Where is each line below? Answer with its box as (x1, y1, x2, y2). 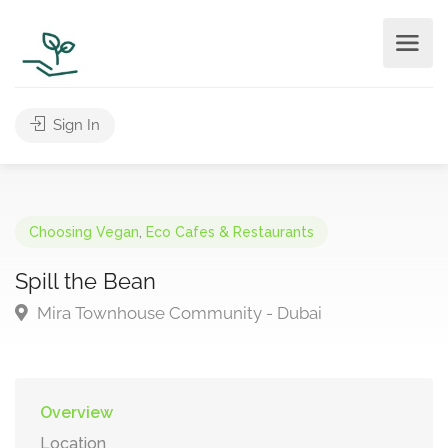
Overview (40, 403, 113, 422)
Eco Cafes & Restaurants (146, 224, 314, 240)
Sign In (49, 116, 100, 134)
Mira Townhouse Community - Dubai (33, 303, 322, 323)
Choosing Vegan (29, 224, 139, 240)
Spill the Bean (15, 268, 156, 294)
